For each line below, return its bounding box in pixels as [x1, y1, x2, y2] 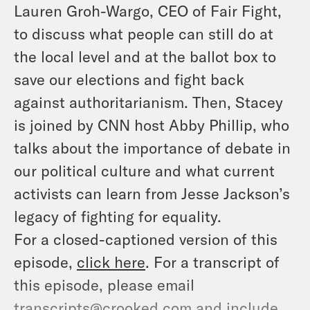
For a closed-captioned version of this [14, 230, 277, 248]
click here [77, 253, 145, 271]
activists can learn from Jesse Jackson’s [14, 184, 290, 203]
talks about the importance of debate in [14, 138, 291, 157]
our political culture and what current [14, 161, 275, 180]
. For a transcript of [145, 253, 280, 271]
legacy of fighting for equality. [14, 207, 221, 226]
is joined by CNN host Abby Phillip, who [14, 116, 289, 134]
